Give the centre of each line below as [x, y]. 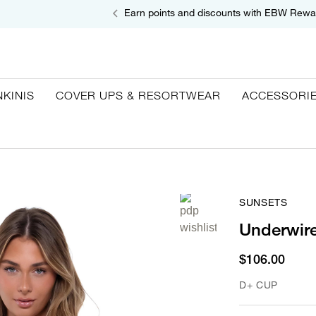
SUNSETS [263, 202]
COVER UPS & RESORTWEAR [138, 95]
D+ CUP [259, 285]
